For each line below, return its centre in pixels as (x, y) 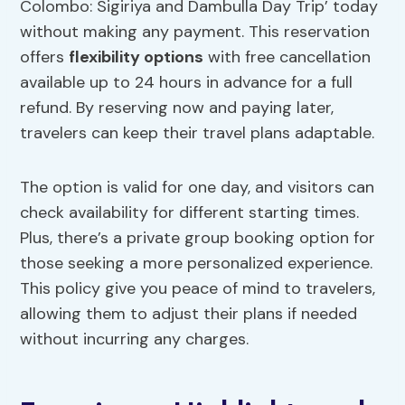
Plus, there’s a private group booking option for (198, 238)
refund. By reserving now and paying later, (177, 108)
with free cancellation (287, 57)
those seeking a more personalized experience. (197, 264)
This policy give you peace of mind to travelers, (198, 289)
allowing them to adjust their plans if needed (189, 314)
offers (45, 57)
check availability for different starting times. (190, 213)
